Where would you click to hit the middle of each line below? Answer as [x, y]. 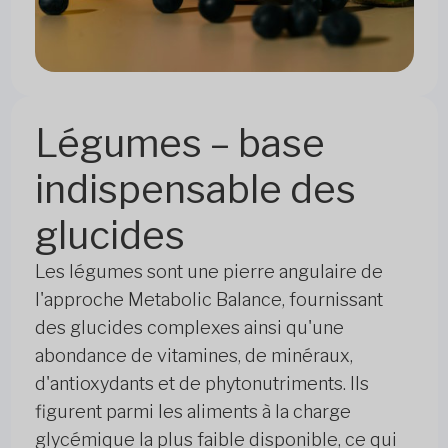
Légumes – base [179, 143]
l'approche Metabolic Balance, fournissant [208, 299]
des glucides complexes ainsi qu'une [189, 327]
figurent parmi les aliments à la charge [192, 411]
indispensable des [195, 189]
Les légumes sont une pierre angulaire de [208, 271]
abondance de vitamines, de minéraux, [193, 355]
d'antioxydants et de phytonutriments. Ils [201, 383]
